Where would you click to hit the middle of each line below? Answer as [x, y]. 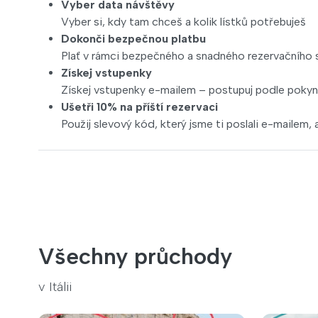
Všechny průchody [135, 256]
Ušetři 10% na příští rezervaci [139, 107]
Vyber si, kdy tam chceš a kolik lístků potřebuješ [183, 22]
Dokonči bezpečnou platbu [133, 39]
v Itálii [55, 287]
